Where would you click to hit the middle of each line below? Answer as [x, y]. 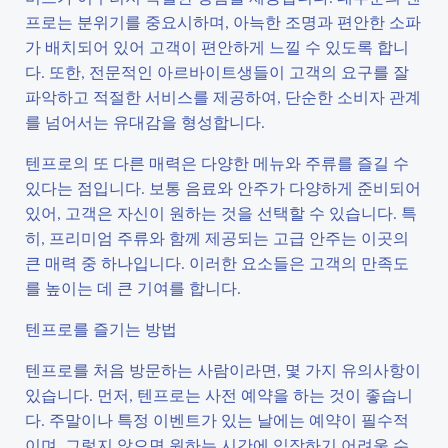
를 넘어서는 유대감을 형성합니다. [145, 121]
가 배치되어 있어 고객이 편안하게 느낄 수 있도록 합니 [217, 46]
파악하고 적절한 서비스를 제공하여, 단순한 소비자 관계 [223, 96]
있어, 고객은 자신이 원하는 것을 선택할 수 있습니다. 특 [221, 212]
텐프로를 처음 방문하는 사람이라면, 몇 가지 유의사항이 [223, 369]
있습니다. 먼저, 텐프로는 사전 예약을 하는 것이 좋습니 [219, 394]
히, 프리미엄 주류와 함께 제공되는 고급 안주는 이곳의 [217, 237]
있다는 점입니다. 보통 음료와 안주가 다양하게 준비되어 [223, 187]
